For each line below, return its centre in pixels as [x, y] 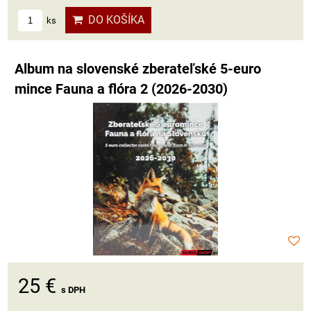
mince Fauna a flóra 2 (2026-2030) [121, 90]
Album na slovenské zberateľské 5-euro [138, 69]
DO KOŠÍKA [114, 20]
